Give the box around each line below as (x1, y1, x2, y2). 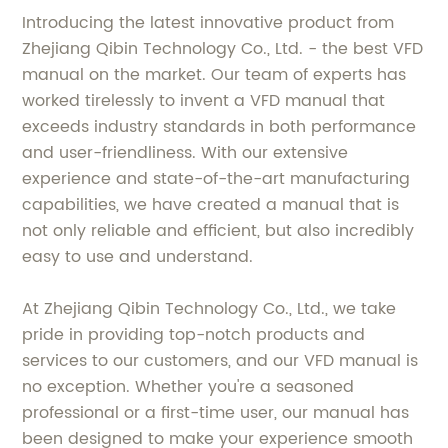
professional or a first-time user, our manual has (22, 399, 410, 426)
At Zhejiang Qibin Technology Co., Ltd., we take (22, 295, 397, 322)
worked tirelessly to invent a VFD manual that (22, 87, 386, 114)
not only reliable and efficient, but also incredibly (22, 217, 415, 244)
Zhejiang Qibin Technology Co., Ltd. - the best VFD (22, 35, 424, 62)
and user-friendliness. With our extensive (22, 139, 349, 166)
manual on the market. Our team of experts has (22, 61, 407, 88)
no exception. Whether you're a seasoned (22, 373, 355, 400)
